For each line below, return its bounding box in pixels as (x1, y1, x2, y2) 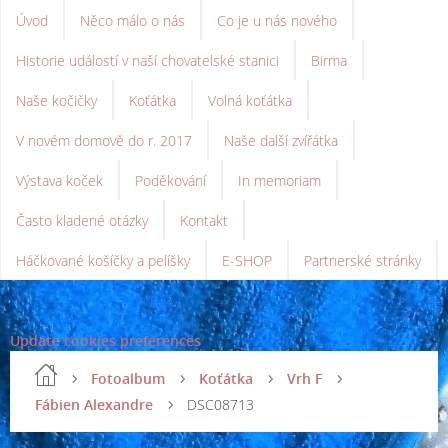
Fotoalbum (91, 369, 165, 388)
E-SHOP (222, 251, 272, 270)
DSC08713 (187, 395, 254, 414)
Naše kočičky (16, 91, 97, 110)
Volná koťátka (208, 91, 292, 110)
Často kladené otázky (16, 211, 148, 230)
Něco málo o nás (80, 11, 185, 30)
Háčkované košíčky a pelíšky (16, 251, 190, 270)
